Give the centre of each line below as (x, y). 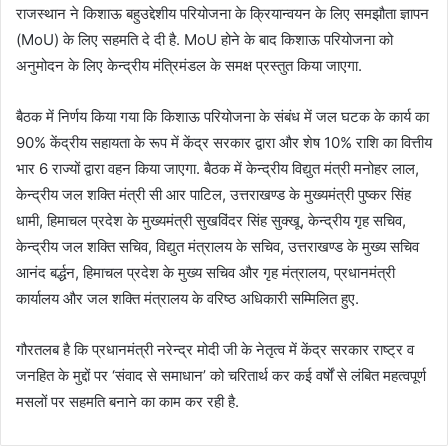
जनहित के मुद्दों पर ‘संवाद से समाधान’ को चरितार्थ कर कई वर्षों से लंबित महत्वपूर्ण (221, 375)
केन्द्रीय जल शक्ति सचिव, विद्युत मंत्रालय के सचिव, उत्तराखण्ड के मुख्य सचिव (217, 246)
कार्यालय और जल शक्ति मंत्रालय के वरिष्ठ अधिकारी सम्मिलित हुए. (187, 298)
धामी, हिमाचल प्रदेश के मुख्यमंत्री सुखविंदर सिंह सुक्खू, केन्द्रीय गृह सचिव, (211, 220)
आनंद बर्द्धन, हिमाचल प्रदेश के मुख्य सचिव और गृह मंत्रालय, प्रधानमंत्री (205, 272)
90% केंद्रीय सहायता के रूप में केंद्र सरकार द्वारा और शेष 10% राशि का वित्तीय (224, 142)
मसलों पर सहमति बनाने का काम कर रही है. (127, 401)
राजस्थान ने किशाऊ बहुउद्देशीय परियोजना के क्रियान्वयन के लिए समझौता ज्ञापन (222, 13)
